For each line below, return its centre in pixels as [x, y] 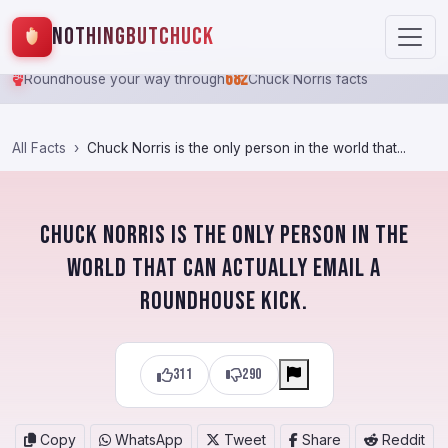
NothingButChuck [133, 36]
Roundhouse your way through [124, 79]
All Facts [39, 148]
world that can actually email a [224, 268]
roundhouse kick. [224, 301]
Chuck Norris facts [307, 79]
